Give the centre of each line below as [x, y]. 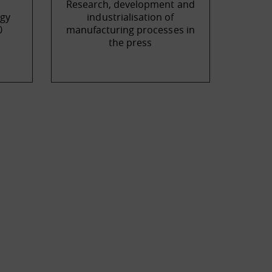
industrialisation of [131, 17]
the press [131, 42]
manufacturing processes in [130, 30]
